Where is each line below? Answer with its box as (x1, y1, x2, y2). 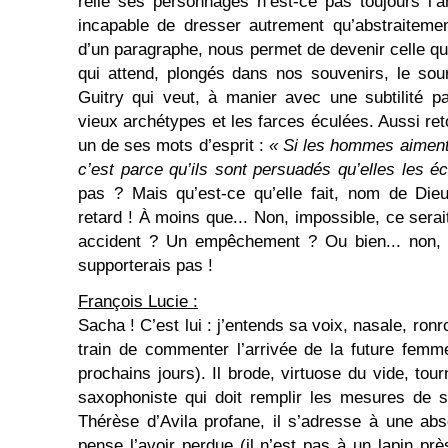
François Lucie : (78, 292, 198, 311)
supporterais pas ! (78, 256, 213, 275)
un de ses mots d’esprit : (78, 136, 269, 155)
